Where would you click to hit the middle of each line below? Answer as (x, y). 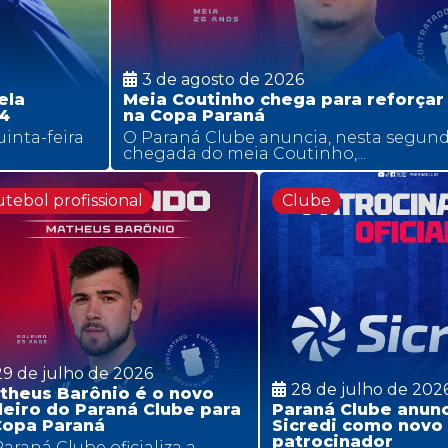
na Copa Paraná (194, 115)
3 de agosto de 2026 (223, 79)
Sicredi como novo (357, 425)
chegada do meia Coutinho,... (244, 153)
